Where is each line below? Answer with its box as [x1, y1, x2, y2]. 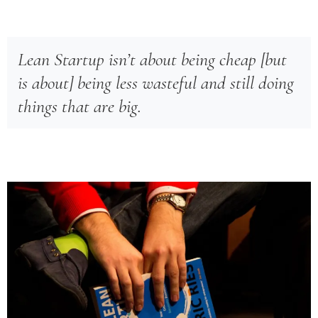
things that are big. [18, 95, 141, 117]
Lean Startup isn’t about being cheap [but [18, 48, 287, 70]
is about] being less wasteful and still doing [18, 72, 294, 94]
